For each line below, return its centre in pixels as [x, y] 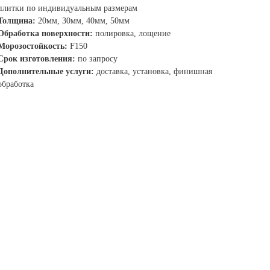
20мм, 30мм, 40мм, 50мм [84, 21]
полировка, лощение [133, 34]
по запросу [98, 59]
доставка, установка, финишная [154, 72]
